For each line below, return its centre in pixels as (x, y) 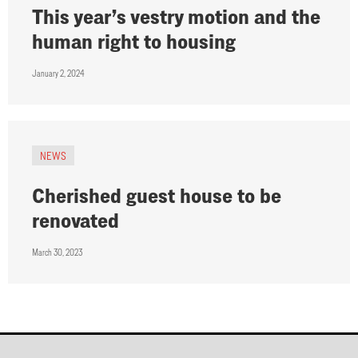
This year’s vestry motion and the (176, 16)
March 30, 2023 (57, 252)
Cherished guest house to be (157, 195)
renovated (76, 220)
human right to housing (134, 41)
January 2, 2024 (58, 73)
